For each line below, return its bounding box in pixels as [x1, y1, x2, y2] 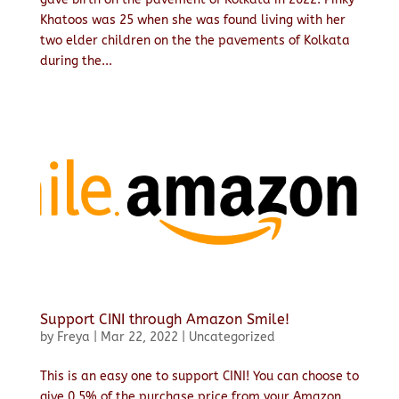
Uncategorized [188, 329, 275, 345]
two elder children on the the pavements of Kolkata [39, 32, 350, 48]
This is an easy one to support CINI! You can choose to [39, 368, 359, 384]
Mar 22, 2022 [100, 329, 178, 345]
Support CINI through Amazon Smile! [39, 310, 289, 328]
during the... [39, 53, 112, 69]
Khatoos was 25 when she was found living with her [39, 12, 346, 28]
